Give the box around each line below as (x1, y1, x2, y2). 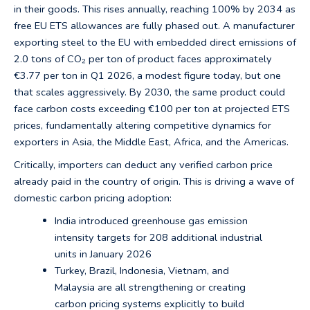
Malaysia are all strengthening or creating (54, 280, 246, 294)
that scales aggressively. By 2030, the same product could (14, 85, 285, 100)
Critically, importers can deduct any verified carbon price (14, 157, 273, 172)
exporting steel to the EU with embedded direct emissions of (14, 35, 296, 50)
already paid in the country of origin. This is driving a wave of (14, 174, 294, 188)
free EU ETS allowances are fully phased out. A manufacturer (14, 19, 295, 33)
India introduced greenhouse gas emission (54, 213, 248, 228)
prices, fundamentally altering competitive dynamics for (14, 118, 271, 133)
